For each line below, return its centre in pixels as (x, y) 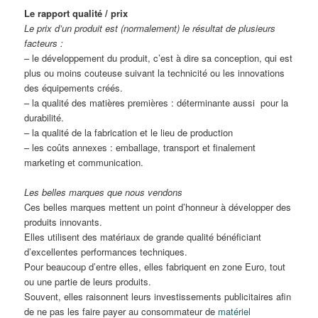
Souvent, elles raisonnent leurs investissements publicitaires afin (158, 296)
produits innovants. (64, 221)
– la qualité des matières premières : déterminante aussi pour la (157, 102)
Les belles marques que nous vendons (104, 192)
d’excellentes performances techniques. (106, 251)
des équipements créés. (74, 87)
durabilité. (44, 117)
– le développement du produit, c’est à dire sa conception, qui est (159, 57)
